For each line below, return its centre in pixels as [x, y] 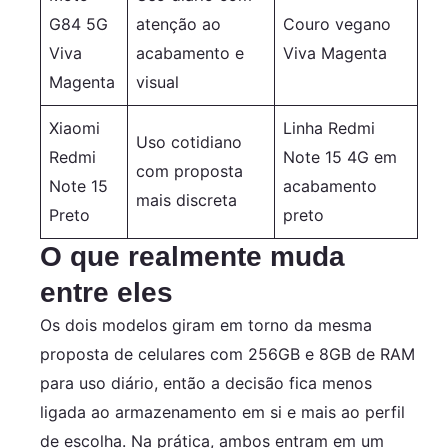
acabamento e [190, 52]
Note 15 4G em [340, 156]
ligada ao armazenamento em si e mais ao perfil [222, 411]
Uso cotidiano [189, 141]
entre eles [106, 292]
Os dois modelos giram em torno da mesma [206, 324]
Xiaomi [74, 127]
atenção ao [178, 23]
